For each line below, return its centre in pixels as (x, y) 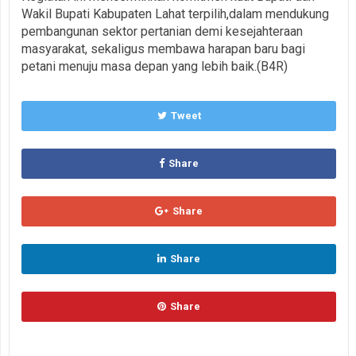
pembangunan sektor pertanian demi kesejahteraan (162, 31)
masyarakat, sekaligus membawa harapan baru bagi (163, 48)
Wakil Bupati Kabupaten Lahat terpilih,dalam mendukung (175, 14)
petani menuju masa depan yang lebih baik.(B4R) (155, 66)
